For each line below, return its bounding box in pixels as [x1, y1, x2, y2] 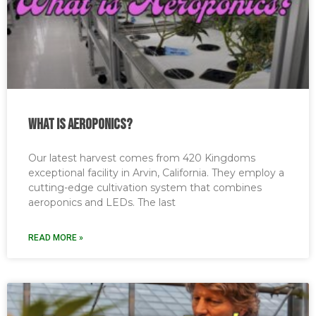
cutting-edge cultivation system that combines [28, 181, 262, 194]
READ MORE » [28, 233, 83, 243]
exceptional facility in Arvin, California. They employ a [28, 166, 284, 179]
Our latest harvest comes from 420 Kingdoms [28, 152, 255, 164]
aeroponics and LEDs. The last [28, 196, 176, 209]
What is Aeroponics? [28, 116, 133, 133]
